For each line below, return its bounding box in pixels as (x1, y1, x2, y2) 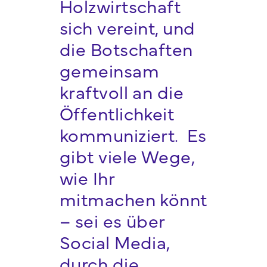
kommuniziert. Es (59, 122, 207, 147)
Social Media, (59, 229, 170, 254)
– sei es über (59, 207, 165, 233)
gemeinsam (59, 57, 160, 83)
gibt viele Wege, (59, 143, 195, 169)
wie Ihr (59, 164, 115, 190)
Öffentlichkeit (59, 100, 175, 126)
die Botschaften (59, 36, 193, 61)
